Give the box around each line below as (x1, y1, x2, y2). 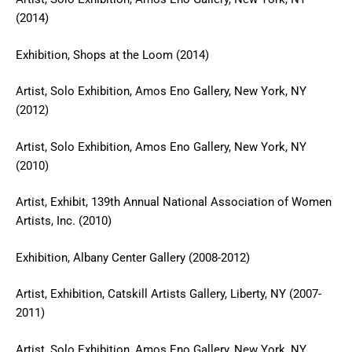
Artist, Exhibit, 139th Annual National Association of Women (16, 195, 332, 209)
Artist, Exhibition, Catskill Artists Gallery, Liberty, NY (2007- (16, 287, 321, 301)
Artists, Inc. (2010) (16, 214, 112, 228)
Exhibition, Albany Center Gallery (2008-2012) (16, 250, 250, 265)
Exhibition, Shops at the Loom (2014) (16, 47, 209, 62)
